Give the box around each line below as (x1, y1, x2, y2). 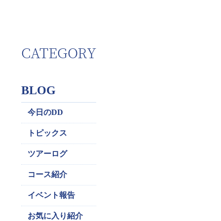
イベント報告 (28, 191, 75, 199)
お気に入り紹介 (28, 212, 83, 220)
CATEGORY (21, 42, 96, 62)
